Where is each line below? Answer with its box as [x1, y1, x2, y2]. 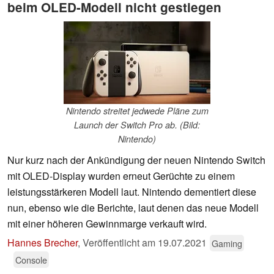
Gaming [212, 237, 242, 250]
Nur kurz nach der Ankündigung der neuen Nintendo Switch [7, 153, 265, 168]
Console [15, 253, 47, 267]
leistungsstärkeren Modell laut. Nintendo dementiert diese [7, 185, 256, 199]
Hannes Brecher [7, 235, 78, 250]
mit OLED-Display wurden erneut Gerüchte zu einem [7, 169, 235, 183]
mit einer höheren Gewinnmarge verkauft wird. [7, 217, 207, 231]
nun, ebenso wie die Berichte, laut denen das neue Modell [7, 201, 259, 215]
